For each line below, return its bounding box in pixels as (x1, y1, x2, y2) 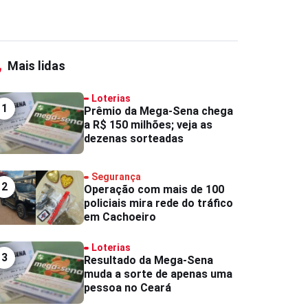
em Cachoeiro (83, 210, 156, 224)
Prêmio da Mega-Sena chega (83, 104, 233, 118)
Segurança (91, 171, 142, 183)
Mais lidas (5, 58, 65, 73)
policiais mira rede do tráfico (83, 197, 233, 210)
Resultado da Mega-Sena (83, 254, 213, 267)
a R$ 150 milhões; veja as (83, 118, 212, 131)
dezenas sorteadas (83, 131, 184, 145)
